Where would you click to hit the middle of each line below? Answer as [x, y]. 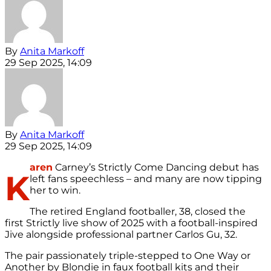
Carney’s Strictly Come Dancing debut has [156, 168]
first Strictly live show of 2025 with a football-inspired [131, 223]
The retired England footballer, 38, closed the [138, 212]
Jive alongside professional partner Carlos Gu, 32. [121, 235]
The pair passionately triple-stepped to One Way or [128, 256]
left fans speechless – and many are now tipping [146, 179]
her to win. [55, 191]
